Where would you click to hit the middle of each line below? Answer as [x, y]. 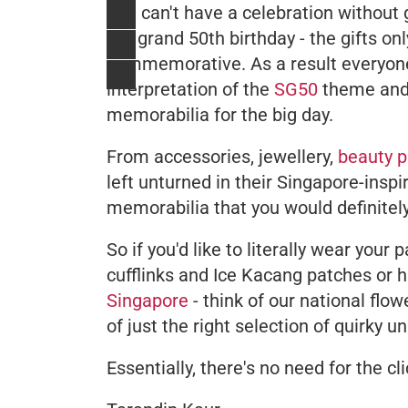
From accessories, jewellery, [222, 156]
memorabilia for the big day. [220, 114]
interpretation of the [190, 89]
